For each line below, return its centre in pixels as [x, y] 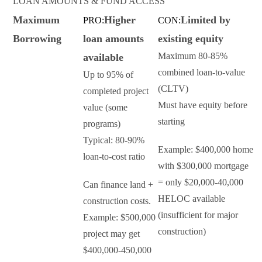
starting [171, 122]
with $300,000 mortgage [203, 166]
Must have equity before [203, 105]
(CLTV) [173, 89]
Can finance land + [118, 185]
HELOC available [192, 199]
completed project [116, 91]
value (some [105, 108]
